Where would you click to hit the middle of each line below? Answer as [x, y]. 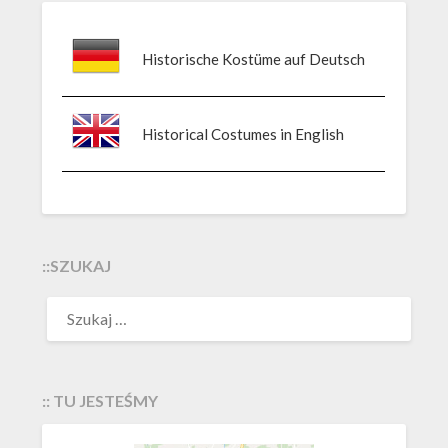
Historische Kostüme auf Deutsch [254, 58]
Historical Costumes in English [243, 133]
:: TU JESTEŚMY [100, 401]
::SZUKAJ [77, 266]
